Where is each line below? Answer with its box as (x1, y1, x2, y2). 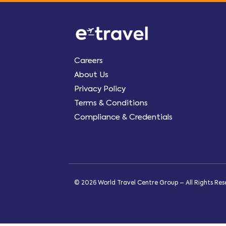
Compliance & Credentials (74, 111, 173, 122)
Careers (74, 55, 103, 66)
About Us (74, 69, 108, 80)
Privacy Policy (74, 83, 126, 94)
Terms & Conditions (74, 97, 148, 108)
